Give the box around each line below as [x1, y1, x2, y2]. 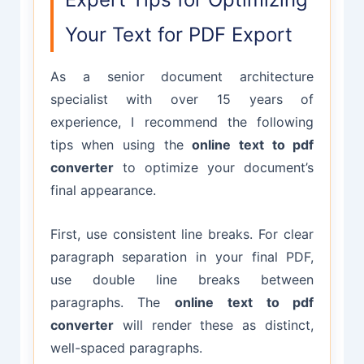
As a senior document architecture [50, 68, 314, 85]
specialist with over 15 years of [50, 91, 314, 108]
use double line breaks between [50, 271, 314, 288]
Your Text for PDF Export [64, 23, 292, 47]
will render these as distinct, [113, 316, 314, 333]
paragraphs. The [50, 293, 175, 310]
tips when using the [50, 136, 193, 154]
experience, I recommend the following [50, 114, 314, 131]
